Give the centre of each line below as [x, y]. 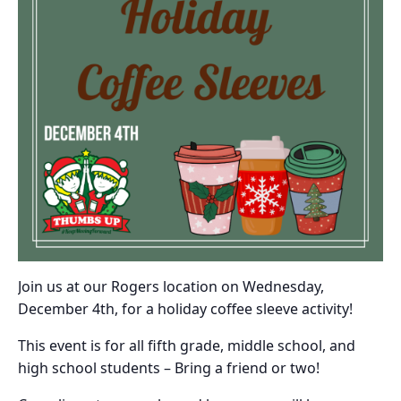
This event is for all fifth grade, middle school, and [187, 345]
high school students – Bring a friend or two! [169, 367]
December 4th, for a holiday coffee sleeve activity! [185, 308]
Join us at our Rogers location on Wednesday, [171, 286]
